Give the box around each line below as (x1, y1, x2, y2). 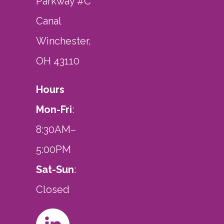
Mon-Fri (36, 103, 72, 115)
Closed (36, 183, 70, 195)
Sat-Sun (36, 163, 74, 175)
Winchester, (36, 34, 91, 47)
